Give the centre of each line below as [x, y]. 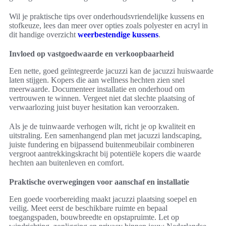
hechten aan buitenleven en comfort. [67, 163]
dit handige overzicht [43, 35]
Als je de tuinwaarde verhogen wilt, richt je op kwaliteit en [102, 127]
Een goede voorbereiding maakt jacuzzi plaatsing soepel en [103, 199]
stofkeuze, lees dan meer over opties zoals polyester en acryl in [108, 26]
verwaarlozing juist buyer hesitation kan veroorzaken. [94, 107]
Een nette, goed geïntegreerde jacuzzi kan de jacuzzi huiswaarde [111, 71]
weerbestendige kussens [118, 35]
